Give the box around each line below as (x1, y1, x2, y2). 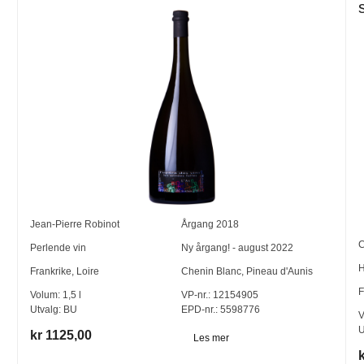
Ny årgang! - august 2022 (181, 242, 294, 254)
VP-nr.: (181, 289, 211, 301)
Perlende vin (30, 242, 87, 254)
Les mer (193, 331, 230, 344)
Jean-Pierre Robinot (30, 219, 120, 231)
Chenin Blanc (181, 266, 242, 278)
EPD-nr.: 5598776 (181, 304, 261, 316)
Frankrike (30, 266, 72, 278)
